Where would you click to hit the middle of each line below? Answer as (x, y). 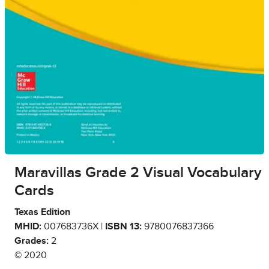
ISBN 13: (123, 226)
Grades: (32, 240)
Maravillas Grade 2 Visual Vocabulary (138, 172)
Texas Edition (42, 212)
